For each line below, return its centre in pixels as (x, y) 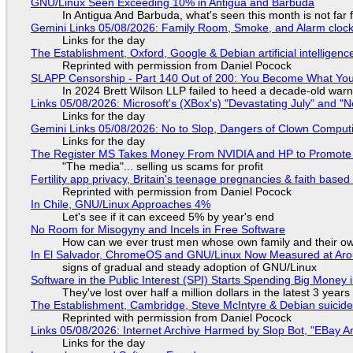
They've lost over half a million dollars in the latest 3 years (206, 292)
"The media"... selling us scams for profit (162, 166)
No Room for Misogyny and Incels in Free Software (158, 229)
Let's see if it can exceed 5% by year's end (168, 216)
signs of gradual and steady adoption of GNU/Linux (189, 267)
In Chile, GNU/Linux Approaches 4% (120, 204)
